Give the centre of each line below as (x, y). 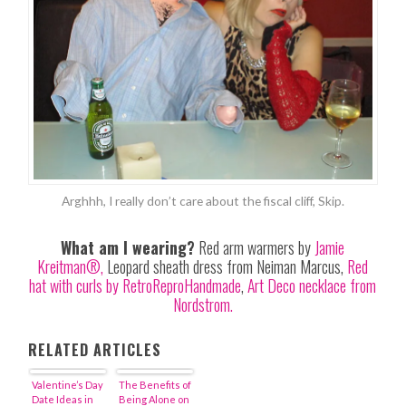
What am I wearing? (128, 248)
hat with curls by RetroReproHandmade (135, 286)
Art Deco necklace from (312, 286)
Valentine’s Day (68, 385)
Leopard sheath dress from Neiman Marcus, (227, 267)
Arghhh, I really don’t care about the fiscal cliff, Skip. (203, 201)
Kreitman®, (72, 267)
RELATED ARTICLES (95, 350)
